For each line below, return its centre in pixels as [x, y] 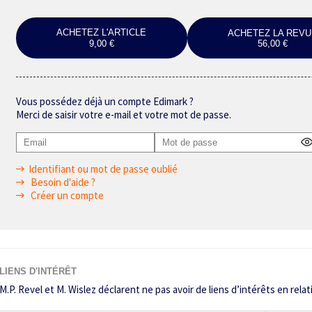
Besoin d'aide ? [62, 182]
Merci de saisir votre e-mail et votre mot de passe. [124, 115]
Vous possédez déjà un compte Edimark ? [105, 101]
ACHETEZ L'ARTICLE [102, 32]
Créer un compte [66, 196]
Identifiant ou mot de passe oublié [103, 169]
